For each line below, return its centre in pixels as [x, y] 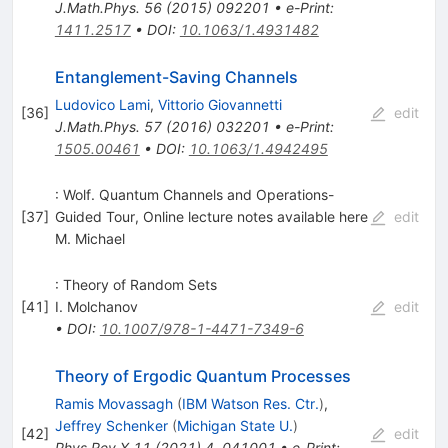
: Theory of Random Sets [135, 285]
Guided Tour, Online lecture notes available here [211, 217]
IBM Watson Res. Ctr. [250, 404]
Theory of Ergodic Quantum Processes [202, 376]
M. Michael [89, 239]
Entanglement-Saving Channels [176, 77]
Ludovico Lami [102, 105]
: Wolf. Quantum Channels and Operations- [194, 195]
